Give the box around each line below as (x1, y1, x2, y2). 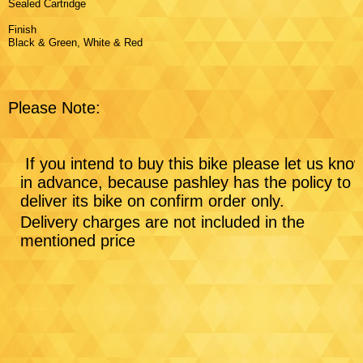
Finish (8, 23, 46, 36)
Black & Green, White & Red (8, 36, 143, 49)
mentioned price (20, 231, 135, 250)
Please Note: (8, 98, 100, 117)
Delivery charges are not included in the (20, 212, 305, 231)
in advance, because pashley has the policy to (20, 173, 351, 191)
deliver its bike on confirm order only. (20, 191, 289, 210)
